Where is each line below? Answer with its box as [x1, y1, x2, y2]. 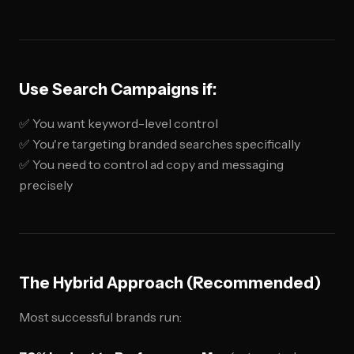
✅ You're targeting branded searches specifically [19, 136, 300, 152]
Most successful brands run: [19, 309, 182, 325]
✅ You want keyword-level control [19, 115, 218, 131]
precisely [19, 177, 73, 193]
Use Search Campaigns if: [19, 80, 217, 99]
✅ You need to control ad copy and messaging [19, 156, 284, 172]
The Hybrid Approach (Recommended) [19, 273, 322, 292]
